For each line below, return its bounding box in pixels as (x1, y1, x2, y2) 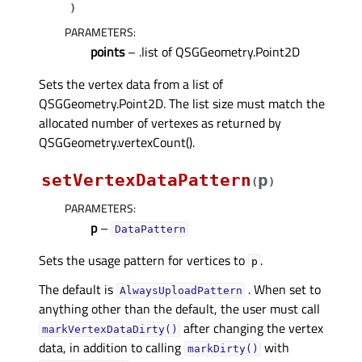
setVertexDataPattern (41, 170, 251, 190)
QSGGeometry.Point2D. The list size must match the (39, 93, 325, 113)
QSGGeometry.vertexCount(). (39, 132, 195, 152)
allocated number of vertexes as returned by (39, 112, 281, 133)
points (90, 41, 124, 61)
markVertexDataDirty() (41, 322, 178, 335)
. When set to (245, 279, 322, 299)
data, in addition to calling (39, 337, 184, 357)
